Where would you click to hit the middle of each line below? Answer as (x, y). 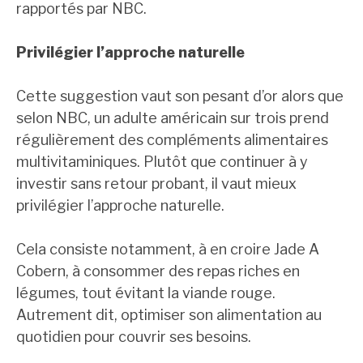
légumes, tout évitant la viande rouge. (146, 293)
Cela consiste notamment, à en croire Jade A (168, 250)
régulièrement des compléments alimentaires (172, 140)
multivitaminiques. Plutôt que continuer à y (162, 162)
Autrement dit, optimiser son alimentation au (169, 315)
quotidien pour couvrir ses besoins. (134, 337)
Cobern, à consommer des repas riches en (158, 271)
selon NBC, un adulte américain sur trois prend (173, 118)
